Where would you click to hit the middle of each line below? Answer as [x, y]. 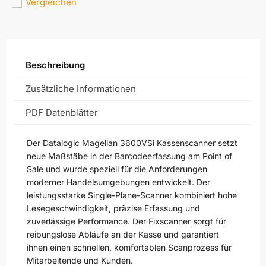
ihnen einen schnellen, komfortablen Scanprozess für [129, 247]
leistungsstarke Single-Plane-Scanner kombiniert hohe [132, 195]
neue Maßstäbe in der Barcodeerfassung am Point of [129, 156]
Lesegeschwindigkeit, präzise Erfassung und [113, 208]
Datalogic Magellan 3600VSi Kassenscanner [129, 143]
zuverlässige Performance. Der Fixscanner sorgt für [126, 221]
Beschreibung [55, 65]
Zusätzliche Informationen [81, 89]
